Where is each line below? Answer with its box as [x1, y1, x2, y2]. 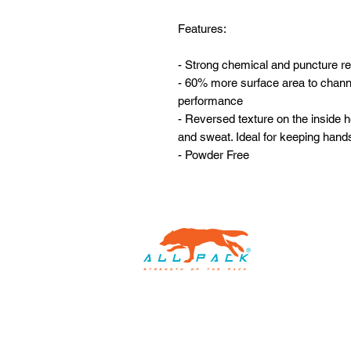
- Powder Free [178, 148, 249, 161]
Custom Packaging [201, 303, 332, 322]
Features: [178, 22, 226, 35]
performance [178, 94, 243, 107]
